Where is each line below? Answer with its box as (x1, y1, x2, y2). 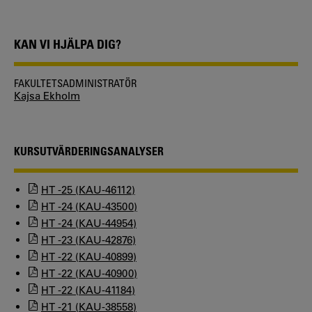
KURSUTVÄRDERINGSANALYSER (14, 143, 164, 158)
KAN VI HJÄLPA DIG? (14, 36, 121, 52)
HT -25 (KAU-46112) (41, 182, 135, 196)
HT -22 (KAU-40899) (41, 249, 136, 263)
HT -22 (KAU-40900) (41, 266, 137, 280)
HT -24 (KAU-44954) (41, 216, 136, 230)
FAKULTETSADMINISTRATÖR (14, 76, 136, 89)
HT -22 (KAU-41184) (41, 283, 135, 297)
